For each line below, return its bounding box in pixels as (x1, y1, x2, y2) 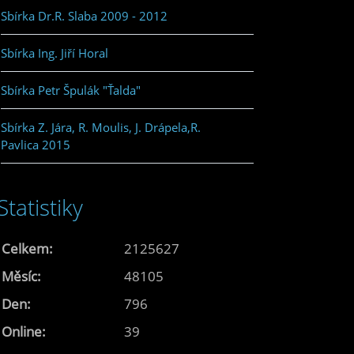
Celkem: (2, 239, 53, 258)
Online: (2, 322, 46, 341)
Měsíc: (2, 266, 41, 285)
